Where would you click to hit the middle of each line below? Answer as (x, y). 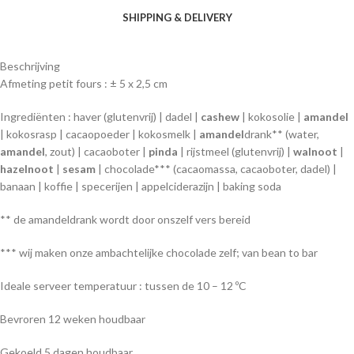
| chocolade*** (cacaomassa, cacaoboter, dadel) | (216, 169)
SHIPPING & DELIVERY (177, 18)
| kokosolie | (271, 117)
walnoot (315, 152)
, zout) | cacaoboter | (97, 152)
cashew (220, 117)
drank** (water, (282, 134)
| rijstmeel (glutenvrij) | (235, 152)
